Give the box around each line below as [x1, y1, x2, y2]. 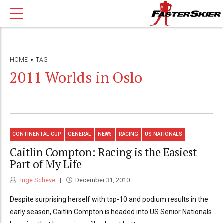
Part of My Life [10, 156, 82, 171]
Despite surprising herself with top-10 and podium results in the [10, 195, 208, 204]
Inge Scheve [19, 176, 55, 184]
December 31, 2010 [75, 176, 130, 184]
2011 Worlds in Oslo [10, 67, 142, 87]
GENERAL [68, 131, 92, 137]
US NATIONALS [144, 131, 182, 137]
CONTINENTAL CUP [12, 131, 62, 137]
